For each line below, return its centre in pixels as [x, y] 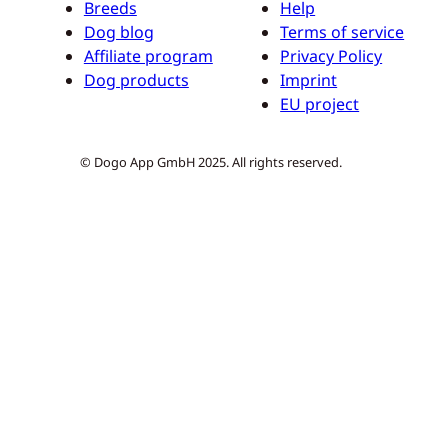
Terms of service [342, 32]
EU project [320, 104]
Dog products [136, 80]
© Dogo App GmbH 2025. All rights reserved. [210, 161]
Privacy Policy [331, 56]
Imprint [309, 80]
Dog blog [118, 32]
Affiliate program [148, 56]
